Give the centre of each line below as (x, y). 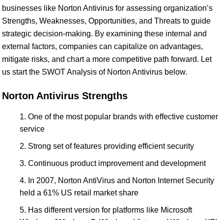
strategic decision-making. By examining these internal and (104, 34)
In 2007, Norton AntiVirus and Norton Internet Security (121, 180)
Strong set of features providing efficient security (111, 146)
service (32, 129)
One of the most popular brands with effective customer (123, 117)
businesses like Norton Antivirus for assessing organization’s (107, 8)
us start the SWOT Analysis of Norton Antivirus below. (95, 72)
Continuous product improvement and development (117, 163)
